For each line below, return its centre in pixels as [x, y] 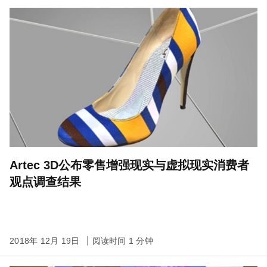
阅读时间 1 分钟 [122, 241]
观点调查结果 [45, 182]
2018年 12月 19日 [46, 241]
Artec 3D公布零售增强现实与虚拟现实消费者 [129, 165]
